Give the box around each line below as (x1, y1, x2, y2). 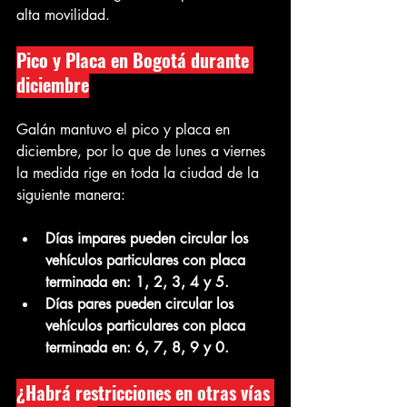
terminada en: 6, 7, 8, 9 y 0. (45, 338, 229, 358)
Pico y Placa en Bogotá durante (16, 46, 253, 74)
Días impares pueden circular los (45, 229, 253, 249)
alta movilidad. (16, 5, 110, 25)
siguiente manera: (16, 185, 125, 205)
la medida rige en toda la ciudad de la (16, 164, 263, 184)
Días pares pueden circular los (45, 294, 238, 314)
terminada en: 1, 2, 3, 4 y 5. (45, 273, 229, 293)
